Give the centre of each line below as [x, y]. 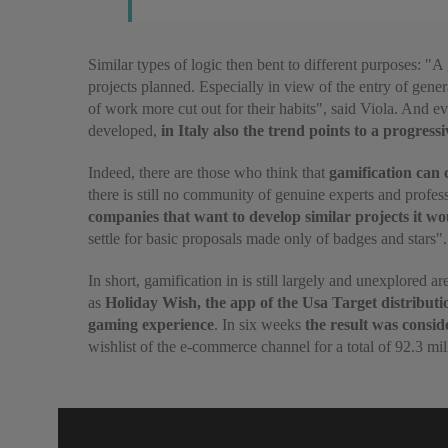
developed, [122, 130]
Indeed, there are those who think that [206, 172]
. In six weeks [259, 324]
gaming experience [151, 324]
